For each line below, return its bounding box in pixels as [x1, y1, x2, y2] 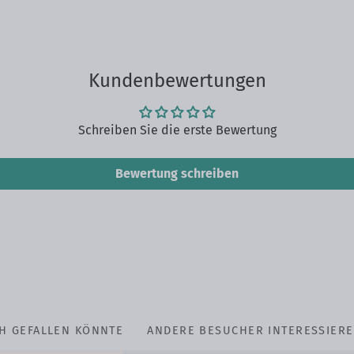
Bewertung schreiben [115, 166, 239, 182]
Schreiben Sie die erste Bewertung [77, 122, 277, 138]
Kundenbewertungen [88, 70, 266, 92]
